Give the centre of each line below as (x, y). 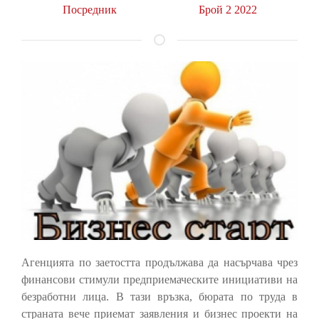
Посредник (89, 10)
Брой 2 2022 (228, 10)
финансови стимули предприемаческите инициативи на (159, 280)
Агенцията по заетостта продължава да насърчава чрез (159, 263)
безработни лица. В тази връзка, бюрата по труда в (159, 297)
